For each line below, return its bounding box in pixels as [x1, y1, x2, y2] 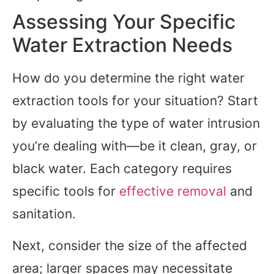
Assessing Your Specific [12, 10, 235, 34]
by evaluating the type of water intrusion [12, 116, 260, 131]
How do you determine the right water [12, 70, 245, 86]
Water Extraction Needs [12, 33, 232, 57]
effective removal [119, 183, 226, 199]
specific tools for [12, 183, 119, 199]
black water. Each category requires [12, 161, 232, 177]
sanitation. [12, 206, 76, 222]
